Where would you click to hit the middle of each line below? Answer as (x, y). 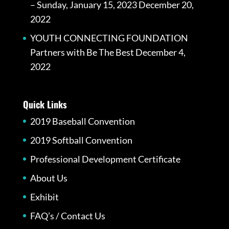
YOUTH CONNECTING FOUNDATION (109, 38)
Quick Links (45, 104)
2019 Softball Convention (81, 140)
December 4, (160, 52)
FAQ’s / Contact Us (67, 215)
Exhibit (44, 197)
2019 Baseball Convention (82, 121)
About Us (49, 178)
